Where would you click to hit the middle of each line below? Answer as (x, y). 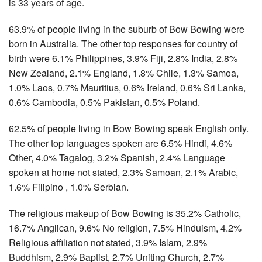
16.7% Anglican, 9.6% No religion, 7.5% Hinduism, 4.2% (125, 227)
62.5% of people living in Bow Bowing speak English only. (129, 128)
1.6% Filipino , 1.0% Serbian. (69, 187)
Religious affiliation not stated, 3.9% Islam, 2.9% (108, 242)
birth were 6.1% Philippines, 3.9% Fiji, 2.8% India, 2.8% (123, 58)
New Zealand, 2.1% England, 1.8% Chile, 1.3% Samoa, (124, 73)
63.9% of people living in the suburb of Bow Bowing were (127, 29)
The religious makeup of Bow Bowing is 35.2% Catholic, (125, 213)
